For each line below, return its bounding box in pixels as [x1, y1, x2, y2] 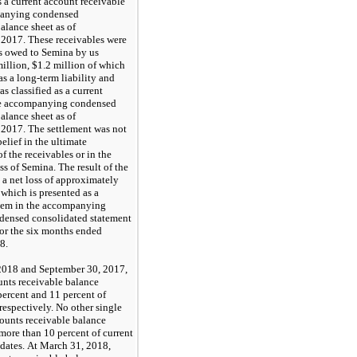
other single [69, 300, 122, 313]
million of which [51, 58, 125, 71]
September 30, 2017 [39, 262, 125, 275]
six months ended [26, 224, 102, 237]
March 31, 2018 [40, 339, 108, 351]
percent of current [55, 326, 133, 339]
